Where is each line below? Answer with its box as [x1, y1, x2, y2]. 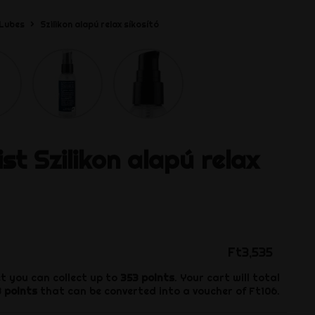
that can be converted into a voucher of [37, 285, 249, 298]
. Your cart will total [174, 271, 280, 285]
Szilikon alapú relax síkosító [40, 18, 160, 30]
